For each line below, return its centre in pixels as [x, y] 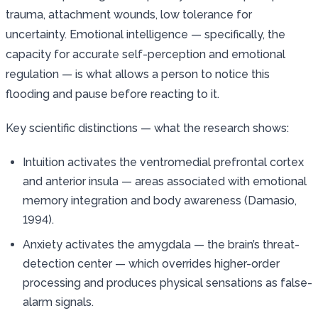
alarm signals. [58, 302]
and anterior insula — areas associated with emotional [165, 181]
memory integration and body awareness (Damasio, [160, 200]
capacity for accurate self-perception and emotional [146, 54]
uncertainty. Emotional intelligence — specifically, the [146, 34]
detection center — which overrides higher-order [151, 263]
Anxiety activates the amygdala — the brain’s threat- [161, 244]
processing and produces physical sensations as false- [168, 283]
